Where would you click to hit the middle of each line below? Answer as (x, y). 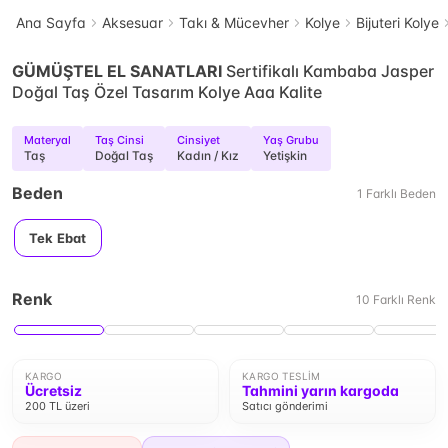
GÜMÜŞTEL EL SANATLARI (117, 71)
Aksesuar (132, 22)
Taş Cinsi (119, 140)
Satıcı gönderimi (285, 406)
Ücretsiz (53, 390)
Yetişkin (285, 155)
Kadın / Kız (208, 155)
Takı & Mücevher (234, 22)
